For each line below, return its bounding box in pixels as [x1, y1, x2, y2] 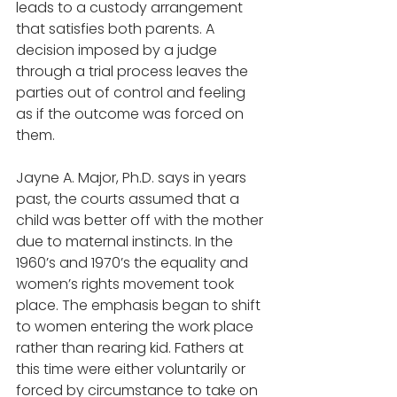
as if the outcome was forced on [16, 104, 247, 125]
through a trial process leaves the [16, 61, 252, 82]
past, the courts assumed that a [16, 189, 243, 210]
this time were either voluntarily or [16, 359, 249, 380]
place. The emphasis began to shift [16, 295, 264, 316]
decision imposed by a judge [16, 40, 221, 61]
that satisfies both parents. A [16, 19, 218, 40]
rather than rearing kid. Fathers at [16, 338, 247, 359]
